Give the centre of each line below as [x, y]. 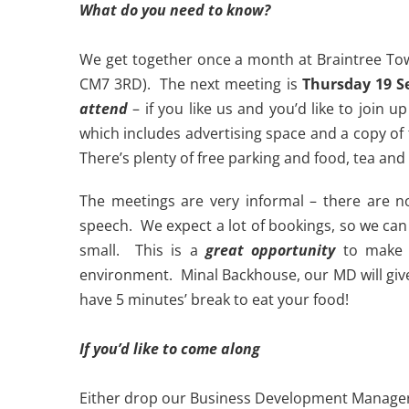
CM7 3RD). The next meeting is [191, 84]
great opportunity [271, 250]
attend [104, 109]
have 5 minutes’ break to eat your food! [214, 299]
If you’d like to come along [170, 349]
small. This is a [143, 250]
